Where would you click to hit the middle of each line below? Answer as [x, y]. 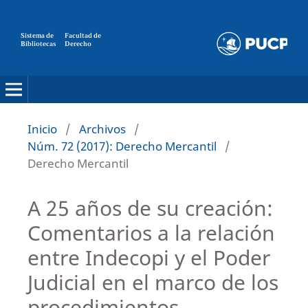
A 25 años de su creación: [150, 208]
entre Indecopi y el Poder [148, 257]
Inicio [42, 129]
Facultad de [83, 36]
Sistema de [37, 36]
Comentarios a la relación [151, 232]
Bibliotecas [38, 44]
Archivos [102, 129]
